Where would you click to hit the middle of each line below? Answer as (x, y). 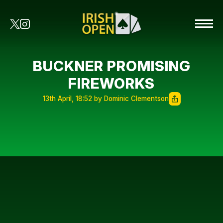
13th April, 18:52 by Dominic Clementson (106, 99)
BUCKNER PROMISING (111, 66)
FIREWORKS (111, 83)
